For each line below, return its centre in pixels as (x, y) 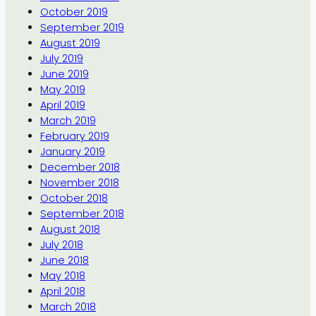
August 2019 (70, 43)
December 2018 (80, 168)
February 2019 (74, 136)
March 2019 (68, 121)
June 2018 (64, 261)
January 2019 (72, 152)
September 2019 (82, 28)
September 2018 (82, 214)
